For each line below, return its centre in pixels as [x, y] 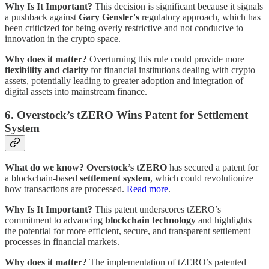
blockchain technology [150, 220]
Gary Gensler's [109, 17]
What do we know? [44, 168]
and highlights [224, 220]
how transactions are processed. [66, 189]
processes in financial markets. [62, 242]
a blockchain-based [42, 178]
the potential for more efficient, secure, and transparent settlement [128, 231]
